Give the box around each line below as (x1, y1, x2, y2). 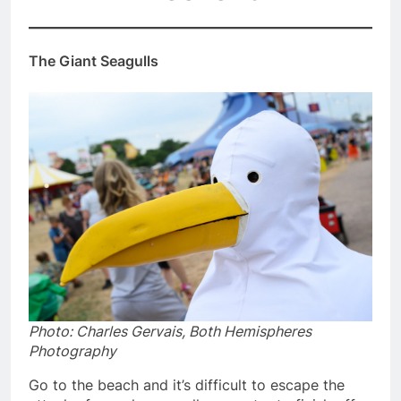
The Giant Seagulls (29, 51, 158, 70)
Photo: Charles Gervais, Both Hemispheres (29, 321, 311, 340)
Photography (29, 341, 116, 360)
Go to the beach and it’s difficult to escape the (29, 375, 345, 394)
